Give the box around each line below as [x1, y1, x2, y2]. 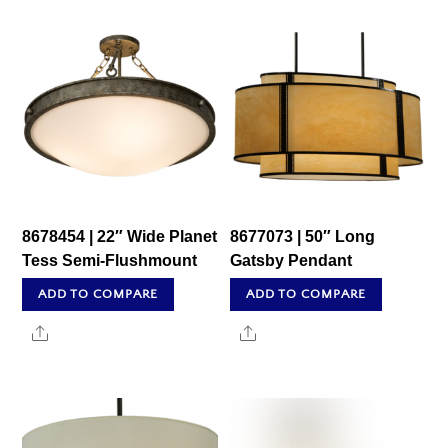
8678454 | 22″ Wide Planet [22, 228, 218, 246]
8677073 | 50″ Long [230, 228, 376, 246]
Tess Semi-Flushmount [22, 252, 198, 270]
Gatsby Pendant [230, 252, 353, 270]
